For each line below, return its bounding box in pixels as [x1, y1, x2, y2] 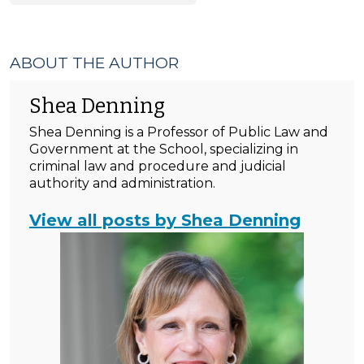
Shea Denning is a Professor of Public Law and [29, 124, 328, 140]
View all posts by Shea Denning [29, 210, 301, 230]
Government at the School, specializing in [29, 141, 298, 157]
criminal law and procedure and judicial [29, 158, 286, 174]
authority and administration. [29, 175, 215, 191]
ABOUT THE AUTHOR [10, 54, 179, 72]
